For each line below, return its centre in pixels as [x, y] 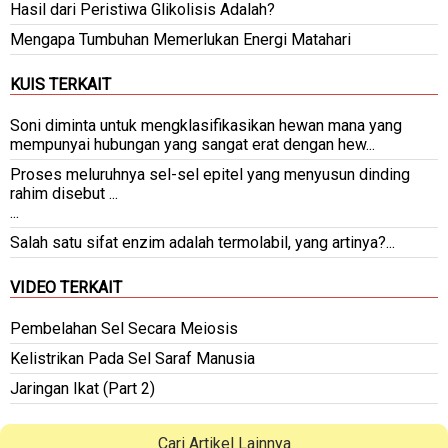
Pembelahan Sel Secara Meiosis [124, 328]
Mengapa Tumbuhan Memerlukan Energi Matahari [180, 39]
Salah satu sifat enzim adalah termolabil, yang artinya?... [202, 242]
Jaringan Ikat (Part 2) [82, 388]
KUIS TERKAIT [60, 84]
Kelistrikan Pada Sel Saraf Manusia [132, 358]
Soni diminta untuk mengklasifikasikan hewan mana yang [206, 125]
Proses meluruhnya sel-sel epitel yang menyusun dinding [210, 174]
